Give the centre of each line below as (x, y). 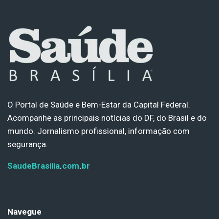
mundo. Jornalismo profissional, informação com (99, 131)
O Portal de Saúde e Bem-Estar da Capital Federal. (99, 105)
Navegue (24, 212)
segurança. (28, 144)
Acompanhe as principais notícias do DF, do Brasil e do (107, 118)
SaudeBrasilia (33, 166)
